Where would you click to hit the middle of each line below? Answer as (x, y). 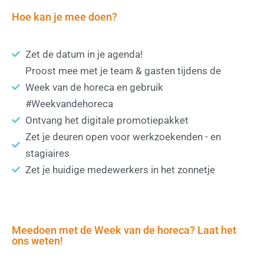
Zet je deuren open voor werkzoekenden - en (123, 137)
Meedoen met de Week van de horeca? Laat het (124, 230)
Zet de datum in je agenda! (84, 55)
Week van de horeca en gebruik (94, 88)
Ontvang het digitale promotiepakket (107, 121)
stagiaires (47, 154)
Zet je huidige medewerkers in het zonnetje (120, 170)
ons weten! (37, 241)
